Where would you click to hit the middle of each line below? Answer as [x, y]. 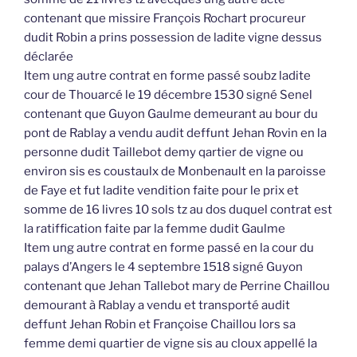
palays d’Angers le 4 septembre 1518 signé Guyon [163, 267]
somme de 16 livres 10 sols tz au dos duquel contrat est [178, 210]
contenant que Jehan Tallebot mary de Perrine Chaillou [177, 286]
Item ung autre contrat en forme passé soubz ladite [167, 76]
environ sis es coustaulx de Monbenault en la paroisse [175, 172]
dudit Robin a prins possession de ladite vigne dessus [173, 38]
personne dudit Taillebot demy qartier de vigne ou [164, 153]
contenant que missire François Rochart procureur [165, 19]
